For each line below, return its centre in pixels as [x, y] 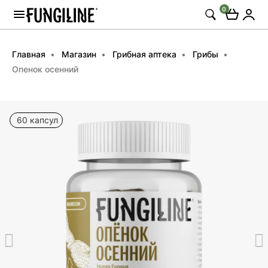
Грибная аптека [144, 54]
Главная [29, 54]
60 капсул [36, 120]
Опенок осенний [45, 69]
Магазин [79, 54]
